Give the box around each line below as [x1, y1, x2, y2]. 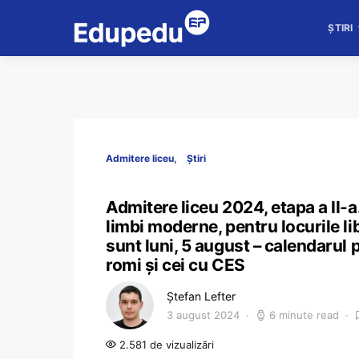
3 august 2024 [167, 309, 240, 321]
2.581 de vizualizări [116, 338, 214, 351]
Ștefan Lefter [167, 289, 236, 303]
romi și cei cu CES [106, 255, 245, 275]
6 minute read [269, 309, 339, 321]
